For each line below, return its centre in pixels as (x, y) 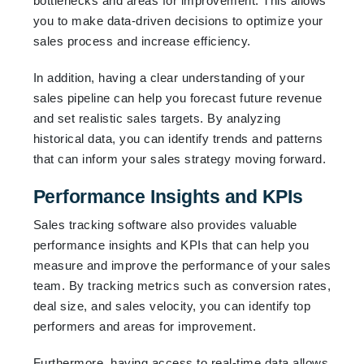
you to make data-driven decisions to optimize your (178, 20)
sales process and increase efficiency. (142, 41)
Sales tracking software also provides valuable (165, 224)
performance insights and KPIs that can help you (171, 245)
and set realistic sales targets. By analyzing (157, 118)
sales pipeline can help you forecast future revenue (178, 97)
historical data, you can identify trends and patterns (178, 138)
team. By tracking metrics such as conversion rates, (182, 285)
